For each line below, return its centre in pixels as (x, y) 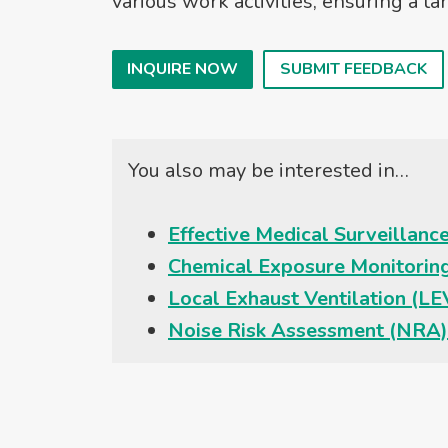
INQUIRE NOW (182, 69)
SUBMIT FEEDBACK (353, 69)
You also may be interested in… (268, 170)
